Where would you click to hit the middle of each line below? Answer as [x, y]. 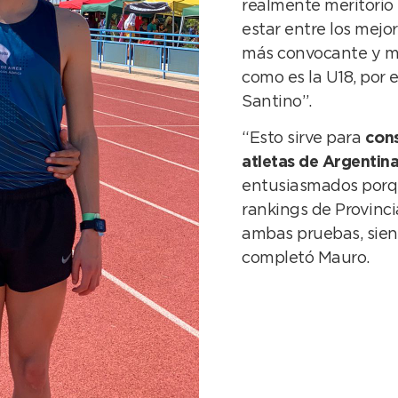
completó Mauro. [306, 259]
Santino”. [277, 103]
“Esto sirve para [303, 139]
